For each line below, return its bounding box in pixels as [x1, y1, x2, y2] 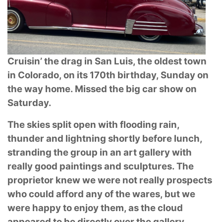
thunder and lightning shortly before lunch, [7, 133, 202, 145]
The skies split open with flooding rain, [7, 119, 179, 131]
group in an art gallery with [70, 147, 192, 159]
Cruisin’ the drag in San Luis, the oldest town [7, 55, 207, 67]
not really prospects [122, 174, 212, 186]
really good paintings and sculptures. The [7, 161, 194, 172]
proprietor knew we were [7, 174, 122, 186]
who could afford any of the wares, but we [7, 188, 195, 200]
